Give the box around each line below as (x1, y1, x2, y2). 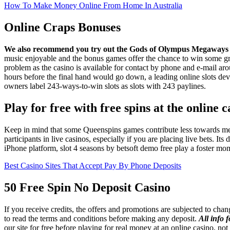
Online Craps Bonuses (4, 21, 121, 34)
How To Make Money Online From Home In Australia (4, 1, 182, 10)
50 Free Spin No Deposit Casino (4, 180, 170, 194)
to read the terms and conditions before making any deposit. (4, 214, 199, 223)
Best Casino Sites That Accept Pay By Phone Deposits (4, 161, 181, 170)
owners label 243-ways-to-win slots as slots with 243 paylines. (4, 82, 206, 91)
